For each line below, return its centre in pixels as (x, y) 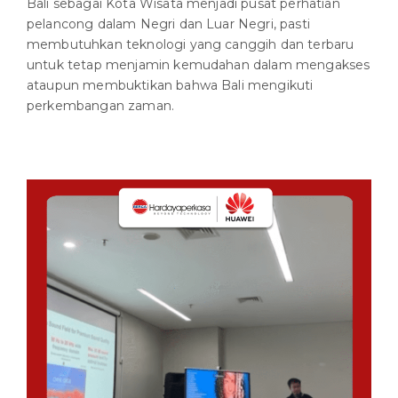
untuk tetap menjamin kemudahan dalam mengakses (199, 65)
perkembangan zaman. (101, 106)
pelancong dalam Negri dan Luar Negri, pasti (168, 24)
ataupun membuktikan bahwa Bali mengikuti (170, 86)
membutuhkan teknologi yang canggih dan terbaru (191, 45)
